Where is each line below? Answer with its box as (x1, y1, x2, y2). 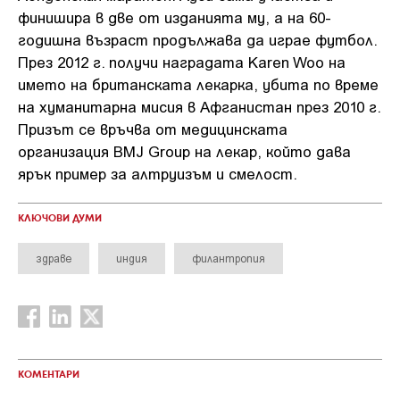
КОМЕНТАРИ (18, 371, 79, 379)
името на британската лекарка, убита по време (18, 75, 379, 93)
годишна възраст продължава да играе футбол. (18, 30, 377, 48)
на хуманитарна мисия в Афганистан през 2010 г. (18, 97, 380, 115)
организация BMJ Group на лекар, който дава (18, 142, 351, 160)
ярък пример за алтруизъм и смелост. (18, 164, 297, 182)
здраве (36, 252, 71, 264)
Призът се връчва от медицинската (18, 120, 287, 137)
